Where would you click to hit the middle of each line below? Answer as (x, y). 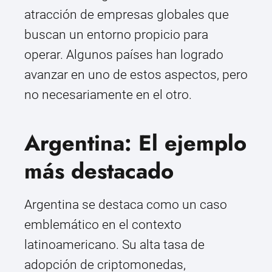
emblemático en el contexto (103, 225)
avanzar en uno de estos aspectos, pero (136, 75)
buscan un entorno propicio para (116, 35)
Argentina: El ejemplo (135, 143)
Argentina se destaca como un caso (126, 205)
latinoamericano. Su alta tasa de (114, 245)
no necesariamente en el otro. (108, 95)
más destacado (99, 171)
